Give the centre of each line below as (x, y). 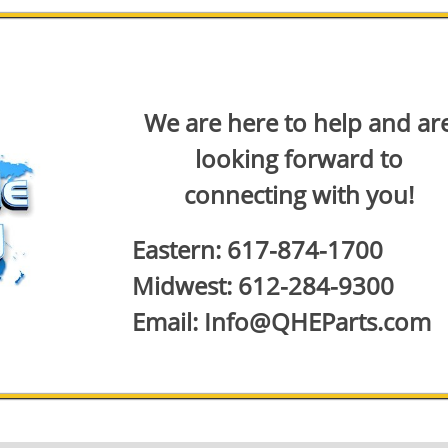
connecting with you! (298, 194)
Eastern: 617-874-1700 (257, 249)
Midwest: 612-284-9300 (263, 285)
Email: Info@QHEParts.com (281, 321)
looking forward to (298, 158)
